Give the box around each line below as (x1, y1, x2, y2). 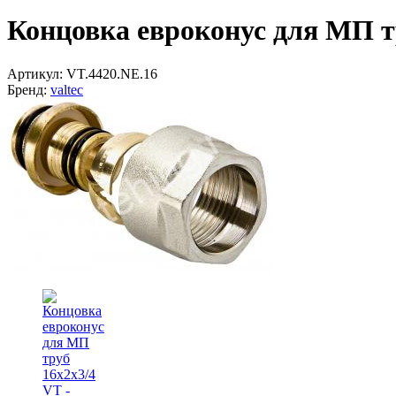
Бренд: (7, 81, 47, 97)
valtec (50, 81, 83, 97)
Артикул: (7, 65, 63, 81)
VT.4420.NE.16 (66, 65, 157, 81)
